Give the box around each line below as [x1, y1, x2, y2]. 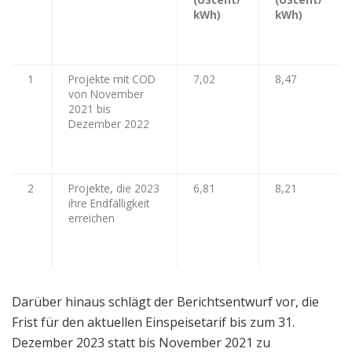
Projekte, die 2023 [68, 180, 159, 196]
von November [68, 86, 144, 101]
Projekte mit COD [68, 71, 156, 86]
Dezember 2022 [68, 115, 149, 131]
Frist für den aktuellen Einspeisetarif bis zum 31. [12, 313, 295, 331]
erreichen [68, 210, 115, 225]
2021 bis [68, 101, 111, 116]
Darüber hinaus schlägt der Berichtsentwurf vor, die [12, 292, 319, 310]
